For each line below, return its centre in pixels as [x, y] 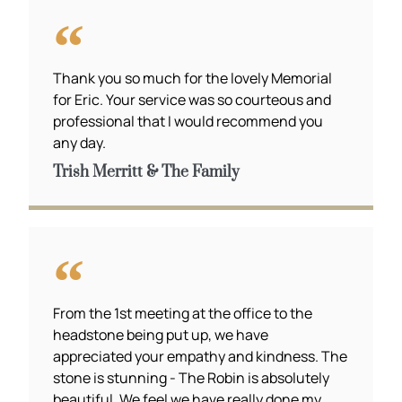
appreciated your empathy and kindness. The [201, 356]
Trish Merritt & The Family [147, 172]
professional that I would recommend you [188, 121]
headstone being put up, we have [161, 334]
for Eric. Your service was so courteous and [192, 99]
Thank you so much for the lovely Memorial [193, 78]
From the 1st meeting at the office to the [183, 313]
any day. [80, 142]
